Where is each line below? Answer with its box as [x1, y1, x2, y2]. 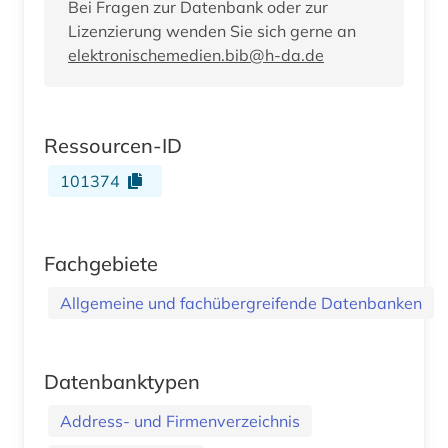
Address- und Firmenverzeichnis [60, 411, 300, 432]
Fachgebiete [44, 251, 158, 277]
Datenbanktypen [44, 369, 200, 395]
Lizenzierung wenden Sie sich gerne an [68, 21, 356, 42]
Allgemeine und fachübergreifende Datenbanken [60, 293, 422, 314]
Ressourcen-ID [44, 133, 182, 159]
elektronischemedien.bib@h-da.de [68, 45, 324, 66]
